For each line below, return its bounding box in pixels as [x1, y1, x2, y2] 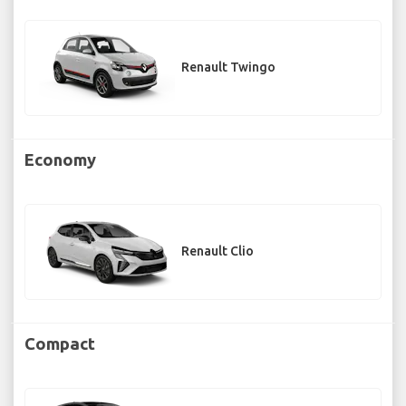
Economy [24, 150, 96, 169]
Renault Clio [181, 244, 254, 259]
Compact [24, 333, 95, 353]
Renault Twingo [181, 60, 275, 75]
